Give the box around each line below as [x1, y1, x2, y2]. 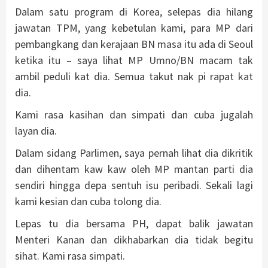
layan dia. [15, 123, 57, 138]
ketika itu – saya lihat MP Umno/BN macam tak [15, 53, 253, 67]
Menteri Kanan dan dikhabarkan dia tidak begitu [15, 232, 253, 246]
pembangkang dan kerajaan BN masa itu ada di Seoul [15, 36, 253, 51]
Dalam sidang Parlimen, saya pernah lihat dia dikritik [15, 145, 253, 160]
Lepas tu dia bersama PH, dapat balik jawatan [15, 216, 253, 230]
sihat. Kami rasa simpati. [15, 248, 125, 263]
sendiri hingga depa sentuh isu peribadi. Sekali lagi [15, 178, 253, 192]
